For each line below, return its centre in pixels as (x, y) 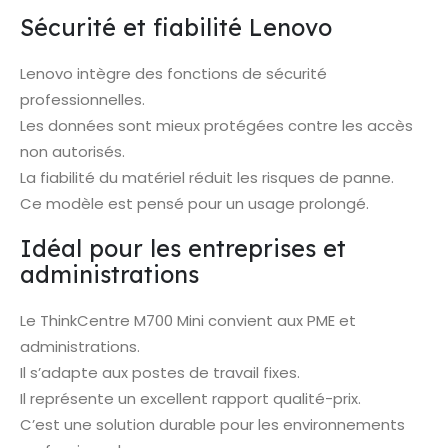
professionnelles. (82, 100)
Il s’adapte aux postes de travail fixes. (160, 372)
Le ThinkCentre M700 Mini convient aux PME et (188, 320)
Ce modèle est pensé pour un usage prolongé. (194, 204)
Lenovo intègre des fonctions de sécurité (173, 74)
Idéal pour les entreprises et (183, 248)
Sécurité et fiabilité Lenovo (176, 28)
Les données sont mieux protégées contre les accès (216, 126)
